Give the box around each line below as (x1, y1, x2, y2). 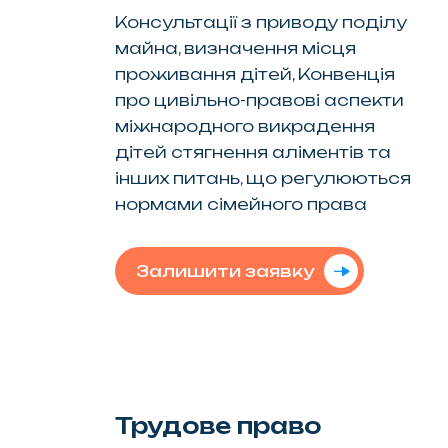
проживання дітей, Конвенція (114, 63, 395, 84)
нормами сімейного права (114, 193, 367, 214)
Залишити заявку (135, 260, 314, 281)
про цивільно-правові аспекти (114, 89, 404, 110)
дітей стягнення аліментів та (114, 141, 391, 162)
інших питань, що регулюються (114, 167, 411, 188)
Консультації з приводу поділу (114, 11, 407, 32)
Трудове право (114, 411, 321, 439)
